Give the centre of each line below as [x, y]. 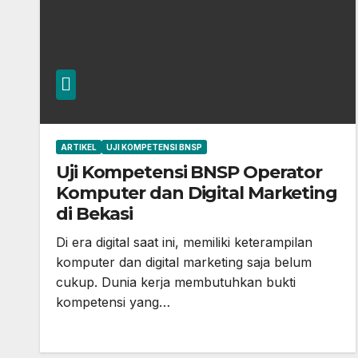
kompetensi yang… [113, 302]
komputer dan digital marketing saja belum [184, 262]
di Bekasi [95, 214]
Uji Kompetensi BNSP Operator [189, 172]
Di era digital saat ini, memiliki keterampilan [184, 242]
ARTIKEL [79, 147]
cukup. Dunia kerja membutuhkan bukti [176, 282]
